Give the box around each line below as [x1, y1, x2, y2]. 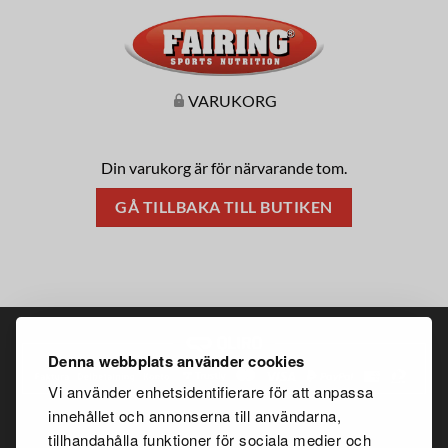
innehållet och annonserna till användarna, [48, 405, 341, 426]
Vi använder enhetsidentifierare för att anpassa [48, 381, 374, 402]
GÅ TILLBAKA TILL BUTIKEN [115, 198, 333, 217]
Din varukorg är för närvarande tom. [101, 158, 347, 178]
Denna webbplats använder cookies [48, 349, 304, 372]
